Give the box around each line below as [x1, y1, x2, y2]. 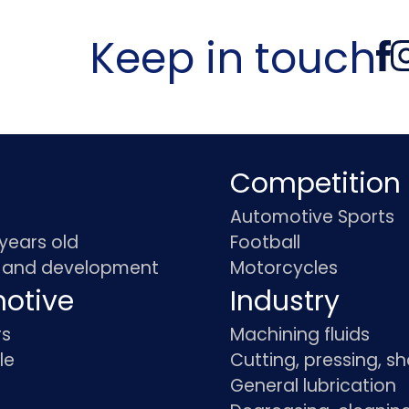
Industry [230, 282, 341, 321]
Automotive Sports [230, 204, 395, 230]
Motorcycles [230, 256, 339, 281]
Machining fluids [230, 322, 371, 348]
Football [230, 230, 301, 256]
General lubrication [230, 373, 397, 399]
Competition [230, 164, 402, 204]
